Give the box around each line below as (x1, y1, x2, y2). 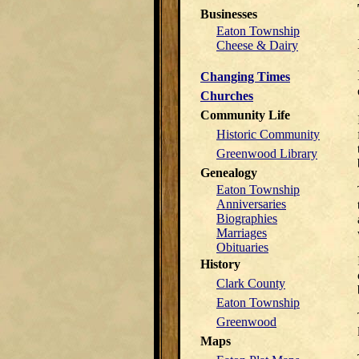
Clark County (216, 276, 285, 290)
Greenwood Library (216, 147, 317, 160)
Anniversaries (216, 197, 286, 211)
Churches (200, 89, 253, 103)
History (200, 257, 240, 271)
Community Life (200, 108, 290, 122)
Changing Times (200, 70, 290, 83)
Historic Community (216, 127, 320, 141)
